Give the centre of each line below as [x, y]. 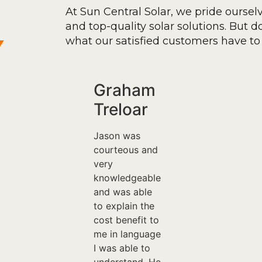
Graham [124, 90]
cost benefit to [126, 220]
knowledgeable [127, 178]
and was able [123, 192]
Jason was [117, 136]
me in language [127, 234]
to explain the [124, 206]
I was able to [122, 248]
